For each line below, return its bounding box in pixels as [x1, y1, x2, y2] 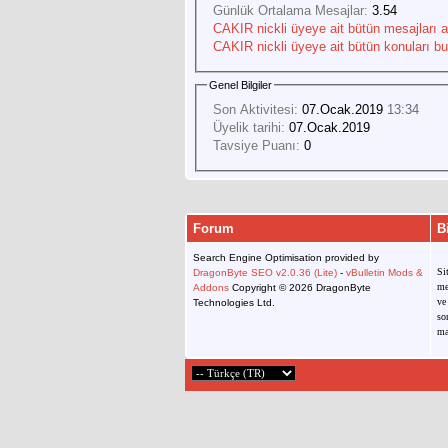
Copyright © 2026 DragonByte [229, 282, 371, 294]
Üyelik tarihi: [213, 119, 285, 135]
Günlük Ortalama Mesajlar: [213, 2, 368, 18]
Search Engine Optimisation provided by [193, 252, 379, 264]
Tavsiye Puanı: [213, 137, 300, 153]
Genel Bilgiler [209, 79, 272, 92]
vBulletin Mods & [346, 267, 423, 279]
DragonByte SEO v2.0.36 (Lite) [193, 267, 337, 279]
